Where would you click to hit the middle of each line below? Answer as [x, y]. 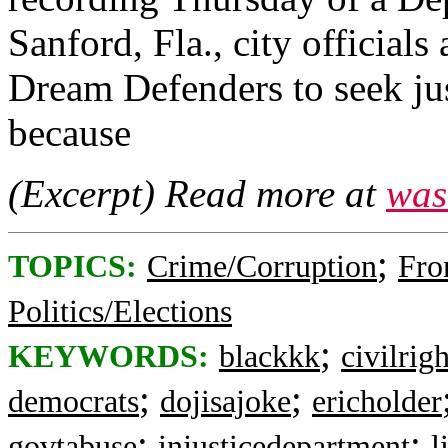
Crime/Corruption [262, 266]
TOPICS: [72, 266]
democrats [73, 401]
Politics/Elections [120, 311]
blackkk [269, 356]
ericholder [377, 401]
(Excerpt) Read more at [197, 193]
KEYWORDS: [108, 356]
